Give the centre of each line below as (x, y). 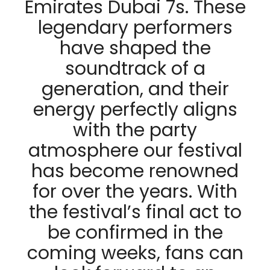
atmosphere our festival (135, 151)
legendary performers (135, 28)
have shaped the (135, 49)
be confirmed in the (135, 233)
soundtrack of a (135, 69)
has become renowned (135, 171)
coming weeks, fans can (135, 253)
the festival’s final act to (135, 212)
